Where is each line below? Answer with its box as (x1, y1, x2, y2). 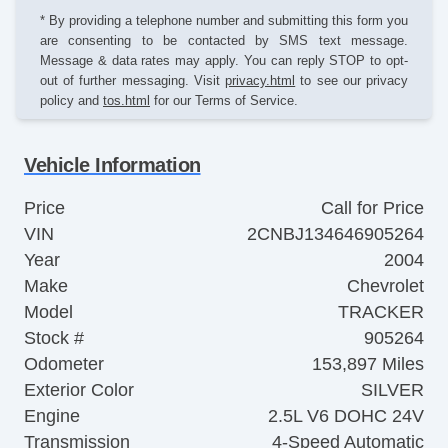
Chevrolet (347, 275, 424, 296)
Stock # (24, 327, 84, 348)
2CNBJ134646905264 (247, 223, 424, 244)
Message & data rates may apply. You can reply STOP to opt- (40, 52, 408, 68)
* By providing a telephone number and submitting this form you (40, 12, 408, 28)
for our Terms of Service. (150, 92, 298, 108)
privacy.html (225, 72, 296, 88)
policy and (40, 92, 103, 108)
